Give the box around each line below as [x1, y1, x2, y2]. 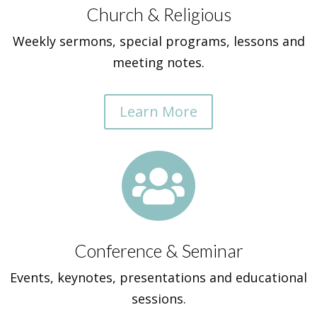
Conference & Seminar [74, 240, 243, 261]
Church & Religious [86, 4, 231, 25]
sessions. [131, 290, 186, 307]
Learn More [120, 102, 197, 121]
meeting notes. [113, 54, 204, 71]
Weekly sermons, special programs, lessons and [12, 33, 305, 50]
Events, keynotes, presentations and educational [10, 269, 307, 286]
